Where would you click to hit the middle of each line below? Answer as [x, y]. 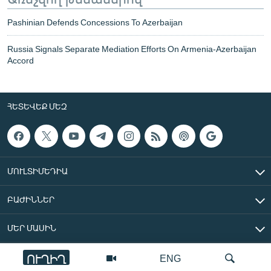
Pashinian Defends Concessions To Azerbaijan [95, 22]
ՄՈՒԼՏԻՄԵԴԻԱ [38, 171]
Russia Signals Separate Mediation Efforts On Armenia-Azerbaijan [132, 48]
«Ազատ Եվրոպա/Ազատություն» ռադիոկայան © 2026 [167, 257]
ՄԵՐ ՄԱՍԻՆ [32, 227]
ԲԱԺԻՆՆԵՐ [31, 199]
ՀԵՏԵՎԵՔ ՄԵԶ [37, 106]
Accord [21, 60]
